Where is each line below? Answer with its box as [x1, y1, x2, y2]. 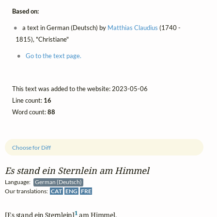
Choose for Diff [12, 143, 51, 151]
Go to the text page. [25, 52, 81, 60]
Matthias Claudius [108, 24, 158, 32]
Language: [5, 178, 33, 186]
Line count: [12, 96, 44, 105]
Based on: [12, 7, 39, 15]
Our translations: [5, 187, 50, 195]
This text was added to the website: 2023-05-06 [12, 85, 148, 93]
